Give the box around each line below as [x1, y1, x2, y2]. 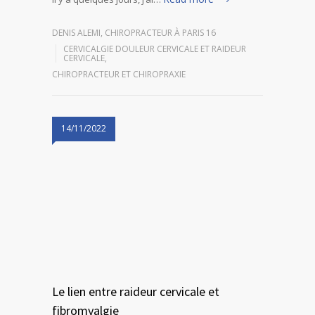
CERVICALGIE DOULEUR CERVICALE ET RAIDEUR [63, 42, 246, 55]
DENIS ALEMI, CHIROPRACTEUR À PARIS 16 [52, 26, 216, 39]
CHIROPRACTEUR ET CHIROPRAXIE [52, 67, 186, 80]
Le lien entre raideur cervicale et [52, 283, 219, 300]
